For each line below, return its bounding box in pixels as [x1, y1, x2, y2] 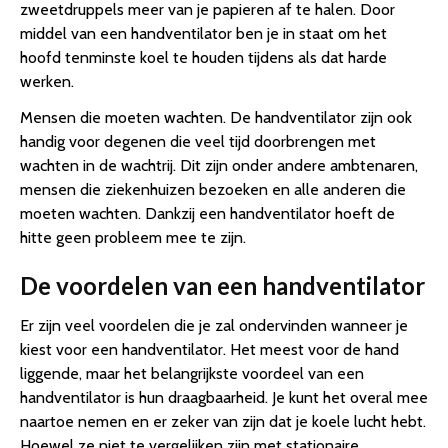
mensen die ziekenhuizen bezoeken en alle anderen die [20, 180, 406, 200]
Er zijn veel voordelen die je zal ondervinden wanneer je [20, 316, 408, 336]
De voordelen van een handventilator [20, 271, 425, 301]
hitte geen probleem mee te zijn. [20, 228, 246, 248]
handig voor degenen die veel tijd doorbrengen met [20, 132, 376, 152]
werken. [20, 72, 74, 92]
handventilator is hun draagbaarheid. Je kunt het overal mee [20, 388, 428, 408]
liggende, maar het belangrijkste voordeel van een [20, 364, 364, 384]
